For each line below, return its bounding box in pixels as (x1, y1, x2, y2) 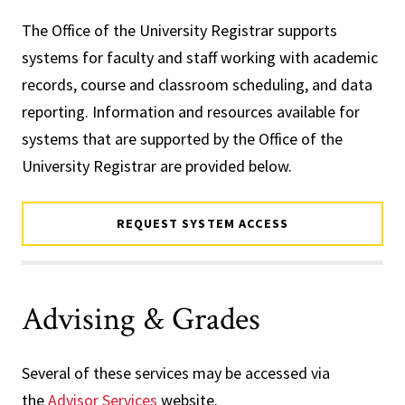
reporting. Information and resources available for (22, 100, 360, 122)
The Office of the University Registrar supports (22, 19, 337, 41)
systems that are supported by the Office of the (22, 127, 343, 149)
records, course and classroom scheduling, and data (22, 73, 372, 95)
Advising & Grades (22, 298, 260, 342)
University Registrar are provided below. (22, 155, 292, 176)
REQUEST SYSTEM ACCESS (117, 214, 288, 231)
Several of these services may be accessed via (22, 363, 330, 384)
